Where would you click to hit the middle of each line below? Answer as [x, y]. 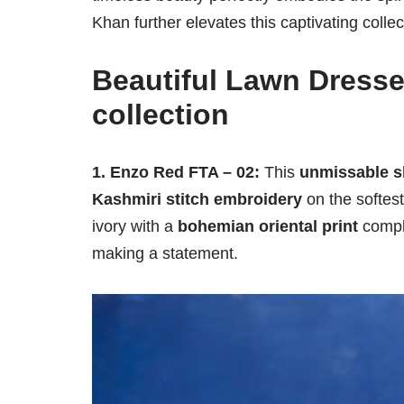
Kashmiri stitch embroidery [197, 200]
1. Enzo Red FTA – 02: [176, 173]
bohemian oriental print [268, 227]
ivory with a [135, 227]
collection [161, 115]
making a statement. [165, 254]
